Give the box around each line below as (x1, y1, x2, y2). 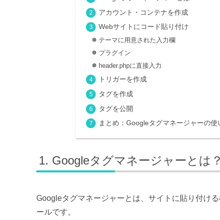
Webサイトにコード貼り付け (98, 23, 189, 31)
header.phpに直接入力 (98, 61, 162, 69)
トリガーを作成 (98, 75, 147, 83)
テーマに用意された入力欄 (98, 36, 175, 44)
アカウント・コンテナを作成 (98, 8, 188, 16)
